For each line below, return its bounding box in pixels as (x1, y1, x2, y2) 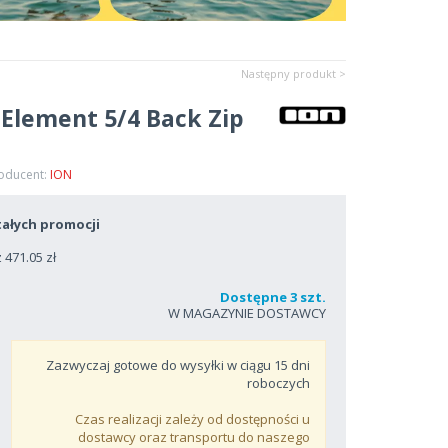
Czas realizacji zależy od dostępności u (75, 410, 310, 428)
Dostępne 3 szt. (220, 288, 326, 306)
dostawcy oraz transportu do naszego (78, 428, 310, 446)
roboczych (247, 374, 310, 392)
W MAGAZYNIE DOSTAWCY (168, 304, 326, 322)
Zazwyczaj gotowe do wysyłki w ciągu (46, 356, 274, 374)
